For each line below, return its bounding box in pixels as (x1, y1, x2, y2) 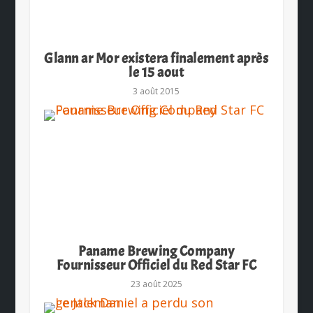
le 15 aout (129, 64, 184, 82)
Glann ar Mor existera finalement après (44, 50, 269, 68)
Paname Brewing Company (78, 242, 235, 261)
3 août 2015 (133, 85, 180, 98)
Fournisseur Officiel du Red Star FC (56, 256, 257, 275)
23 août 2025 (130, 278, 182, 291)
